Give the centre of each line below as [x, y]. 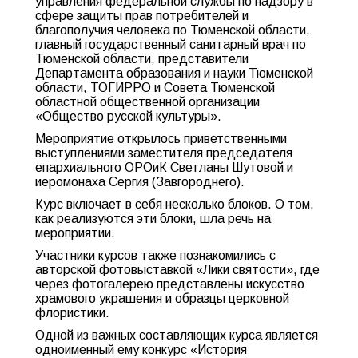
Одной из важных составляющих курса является [177, 335]
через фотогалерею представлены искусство [170, 284]
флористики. [72, 313]
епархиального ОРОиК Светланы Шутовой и [164, 167]
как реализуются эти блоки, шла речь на [153, 219]
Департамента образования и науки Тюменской [174, 73]
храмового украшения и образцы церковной [162, 298]
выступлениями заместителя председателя [164, 153]
